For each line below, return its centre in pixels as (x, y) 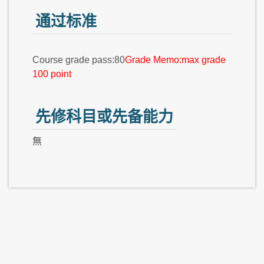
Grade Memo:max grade (175, 60)
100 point (52, 74)
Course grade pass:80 (79, 60)
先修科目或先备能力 (104, 117)
